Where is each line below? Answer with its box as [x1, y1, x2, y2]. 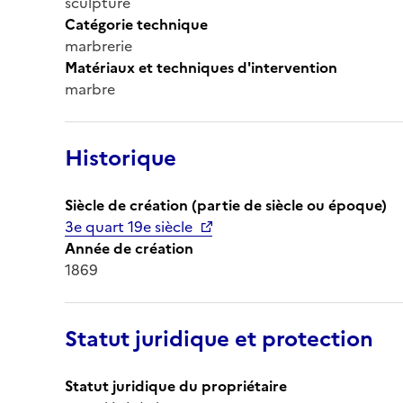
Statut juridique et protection [65, 322, 373, 355]
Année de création [65, 237, 193, 259]
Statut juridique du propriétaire [65, 374, 287, 397]
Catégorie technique [65, 13, 208, 35]
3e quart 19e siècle [65, 215, 193, 237]
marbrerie [65, 34, 132, 57]
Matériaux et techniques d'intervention [65, 56, 337, 78]
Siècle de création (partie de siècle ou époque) [65, 193, 387, 216]
